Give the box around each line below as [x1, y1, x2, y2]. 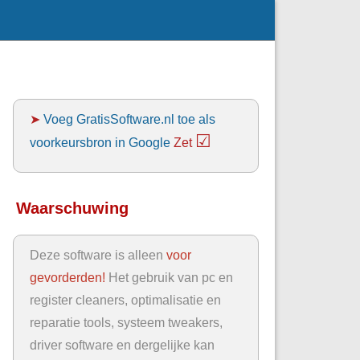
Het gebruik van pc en [105, 270, 234, 285]
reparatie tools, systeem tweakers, [30, 315, 223, 330]
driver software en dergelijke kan [30, 337, 215, 353]
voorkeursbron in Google [30, 134, 171, 149]
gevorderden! [30, 270, 106, 285]
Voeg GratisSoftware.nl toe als [43, 111, 216, 126]
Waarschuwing [16, 199, 129, 218]
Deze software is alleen [30, 247, 167, 263]
